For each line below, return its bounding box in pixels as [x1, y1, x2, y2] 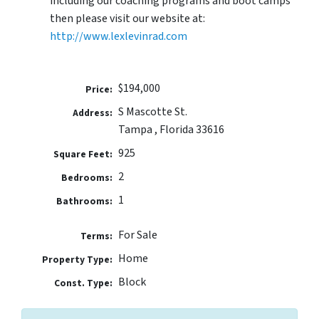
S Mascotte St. [117, 103, 187, 120]
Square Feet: [53, 147, 113, 161]
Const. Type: [54, 276, 113, 290]
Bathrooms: [56, 194, 113, 208]
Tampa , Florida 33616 [117, 121, 224, 137]
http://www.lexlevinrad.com [50, 28, 187, 44]
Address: [73, 105, 113, 120]
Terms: [80, 229, 113, 243]
